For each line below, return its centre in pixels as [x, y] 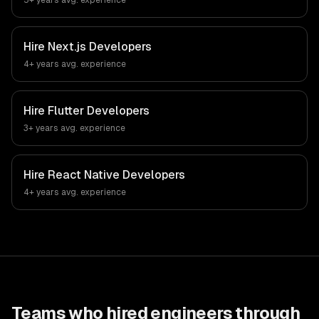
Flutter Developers [99, 111]
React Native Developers [116, 175]
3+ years [41, 128]
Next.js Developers [100, 47]
